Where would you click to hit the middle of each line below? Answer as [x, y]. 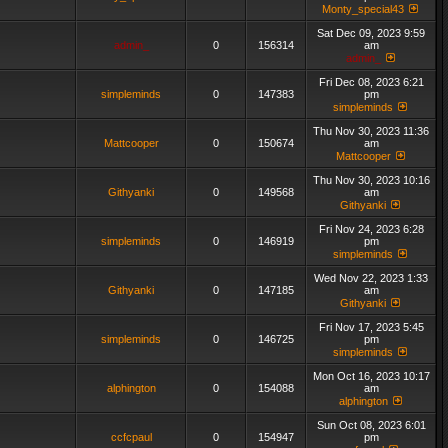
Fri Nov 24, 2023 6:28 [371, 229]
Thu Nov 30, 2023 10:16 [371, 180]
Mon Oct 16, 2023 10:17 [371, 376]
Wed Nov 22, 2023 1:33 [371, 278]
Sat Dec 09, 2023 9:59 [371, 33]
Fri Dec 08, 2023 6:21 [371, 82]
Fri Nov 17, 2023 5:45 [371, 327]
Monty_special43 [363, 9]
